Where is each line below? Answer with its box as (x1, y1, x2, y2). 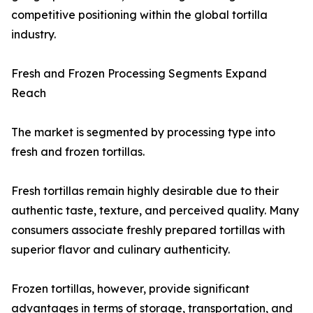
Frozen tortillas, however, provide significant (11, 282, 249, 296)
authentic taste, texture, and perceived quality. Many (11, 203, 299, 218)
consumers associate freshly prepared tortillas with (11, 223, 285, 238)
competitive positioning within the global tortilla (11, 8, 268, 22)
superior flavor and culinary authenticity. (11, 242, 230, 257)
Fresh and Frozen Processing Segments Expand (11, 66, 267, 81)
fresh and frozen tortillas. (11, 145, 145, 159)
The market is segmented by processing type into (11, 125, 275, 140)
